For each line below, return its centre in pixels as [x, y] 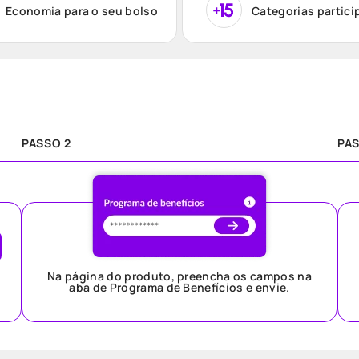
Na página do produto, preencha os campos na [179, 276]
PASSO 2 [46, 143]
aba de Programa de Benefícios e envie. [179, 287]
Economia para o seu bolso [82, 10]
